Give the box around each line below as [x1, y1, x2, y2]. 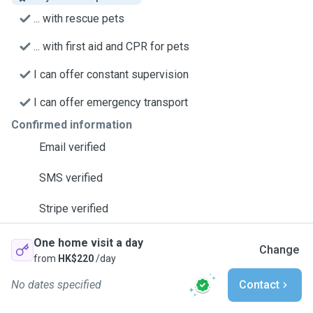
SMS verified [39, 171, 103, 184]
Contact [239, 278, 279, 291]
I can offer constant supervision [34, 68, 189, 81]
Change [259, 243, 299, 256]
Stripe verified [39, 202, 108, 215]
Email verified [39, 140, 105, 154]
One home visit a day [34, 236, 143, 249]
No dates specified [11, 278, 101, 291]
